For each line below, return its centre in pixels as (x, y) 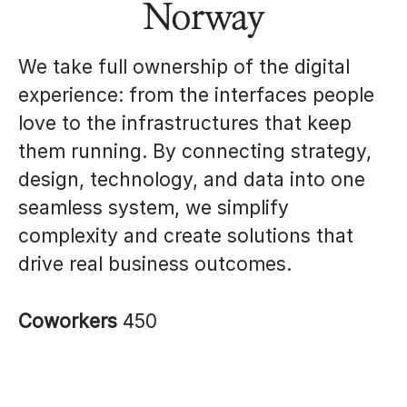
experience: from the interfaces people (196, 95)
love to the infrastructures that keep (185, 123)
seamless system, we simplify (154, 208)
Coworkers (70, 321)
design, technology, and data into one (192, 179)
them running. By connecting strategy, (195, 151)
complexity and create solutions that (186, 236)
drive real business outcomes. (155, 264)
